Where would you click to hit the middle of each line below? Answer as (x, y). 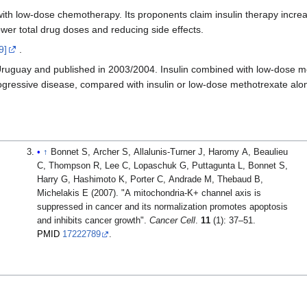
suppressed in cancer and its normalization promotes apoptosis (162, 207)
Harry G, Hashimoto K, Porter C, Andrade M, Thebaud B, (150, 179)
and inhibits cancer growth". (93, 220)
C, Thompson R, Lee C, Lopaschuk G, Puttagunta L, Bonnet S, (162, 165)
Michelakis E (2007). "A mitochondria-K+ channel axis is (149, 193)
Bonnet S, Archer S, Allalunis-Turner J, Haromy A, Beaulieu (169, 152)
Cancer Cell (172, 220)
